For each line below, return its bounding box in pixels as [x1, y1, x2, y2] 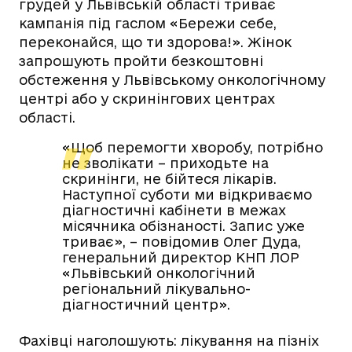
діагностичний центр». [62, 296, 230, 312]
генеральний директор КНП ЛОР [62, 249, 299, 265]
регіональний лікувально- [62, 280, 251, 296]
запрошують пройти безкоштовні [19, 53, 263, 68]
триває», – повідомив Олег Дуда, [62, 233, 301, 249]
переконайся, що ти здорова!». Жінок [19, 34, 291, 49]
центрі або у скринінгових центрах [19, 90, 275, 106]
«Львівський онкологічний [62, 265, 255, 280]
